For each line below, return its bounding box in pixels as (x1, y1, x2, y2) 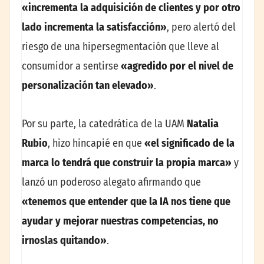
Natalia (187, 117, 219, 131)
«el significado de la (144, 137, 235, 150)
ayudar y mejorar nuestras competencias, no (22, 214, 219, 228)
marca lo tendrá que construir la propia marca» (22, 156, 234, 170)
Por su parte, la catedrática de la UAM (22, 117, 187, 131)
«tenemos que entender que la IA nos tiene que (22, 195, 230, 209)
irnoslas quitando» (22, 234, 107, 247)
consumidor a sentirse (22, 59, 121, 72)
